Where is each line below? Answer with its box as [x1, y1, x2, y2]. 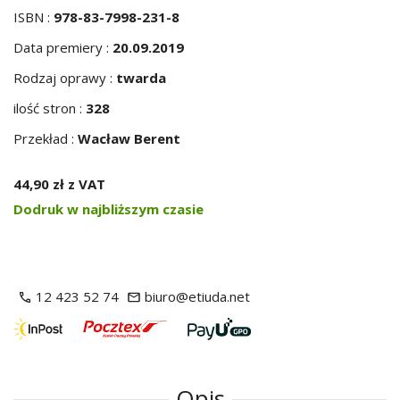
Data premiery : [13, 38, 112, 56]
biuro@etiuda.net [145, 287, 250, 305]
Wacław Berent [78, 129, 180, 147]
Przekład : [13, 129, 78, 147]
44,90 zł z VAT [13, 175, 105, 193]
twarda [116, 69, 166, 87]
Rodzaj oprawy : [13, 69, 116, 87]
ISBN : [13, 8, 54, 26]
